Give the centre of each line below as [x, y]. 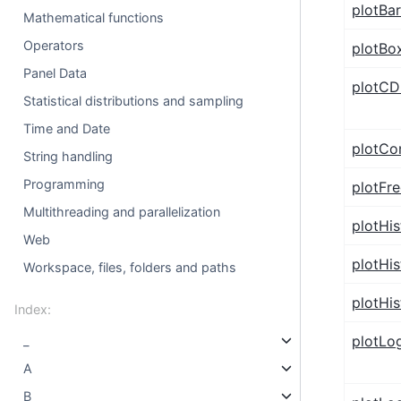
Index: [33, 309]
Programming [64, 184]
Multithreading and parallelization [122, 212]
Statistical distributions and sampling [134, 101]
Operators [54, 45]
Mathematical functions [94, 17]
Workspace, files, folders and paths [130, 267]
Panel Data [55, 73]
